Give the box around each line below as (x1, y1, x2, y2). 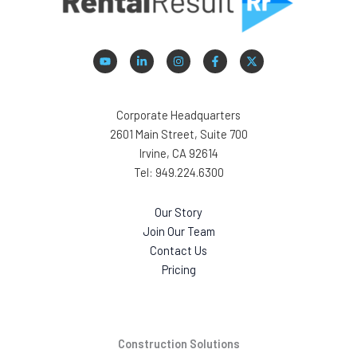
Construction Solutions (117, 336, 240, 351)
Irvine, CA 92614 (139, 146, 218, 161)
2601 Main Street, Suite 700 (109, 127, 248, 142)
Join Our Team (142, 223, 215, 238)
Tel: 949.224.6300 (133, 165, 224, 180)
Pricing (161, 261, 196, 277)
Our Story (155, 204, 202, 219)
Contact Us (150, 242, 207, 257)
